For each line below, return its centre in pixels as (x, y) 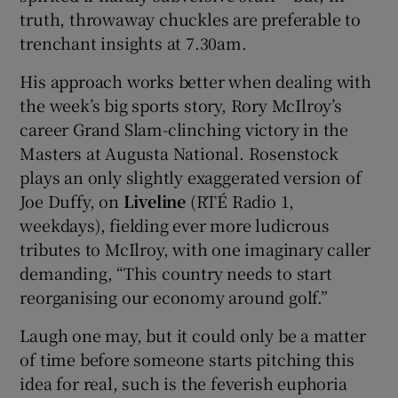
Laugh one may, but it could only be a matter (193, 335)
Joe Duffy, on (72, 201)
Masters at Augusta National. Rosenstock (179, 153)
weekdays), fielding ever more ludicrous (175, 225)
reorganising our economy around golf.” (174, 297)
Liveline (156, 201)
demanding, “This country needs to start (176, 273)
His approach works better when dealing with (195, 81)
